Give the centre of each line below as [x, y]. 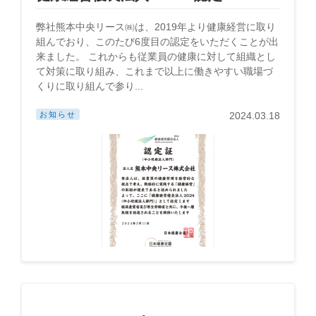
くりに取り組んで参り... [90, 86]
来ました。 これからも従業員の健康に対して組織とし [156, 56]
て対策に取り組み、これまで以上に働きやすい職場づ [154, 71]
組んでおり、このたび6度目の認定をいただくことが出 [157, 42]
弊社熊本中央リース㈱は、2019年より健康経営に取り [156, 27]
